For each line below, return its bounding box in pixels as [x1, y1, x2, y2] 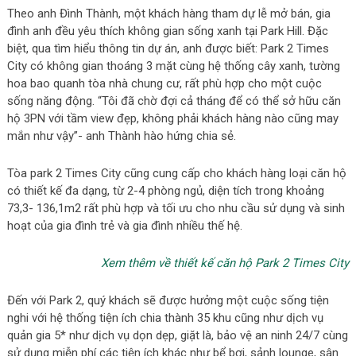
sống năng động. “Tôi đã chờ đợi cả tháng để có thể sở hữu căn [6, 93, 341, 108]
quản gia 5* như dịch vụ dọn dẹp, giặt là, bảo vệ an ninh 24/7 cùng [6, 327, 348, 342]
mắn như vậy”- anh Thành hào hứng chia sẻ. [6, 128, 236, 143]
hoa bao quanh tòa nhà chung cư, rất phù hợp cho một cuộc [6, 75, 322, 91]
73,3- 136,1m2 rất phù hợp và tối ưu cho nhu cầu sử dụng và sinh [6, 200, 345, 215]
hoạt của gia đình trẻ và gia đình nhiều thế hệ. [6, 218, 242, 233]
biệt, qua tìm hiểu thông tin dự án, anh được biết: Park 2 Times [6, 41, 329, 56]
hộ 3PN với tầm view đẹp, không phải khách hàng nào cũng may [6, 110, 339, 126]
